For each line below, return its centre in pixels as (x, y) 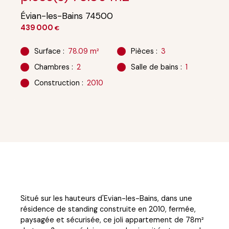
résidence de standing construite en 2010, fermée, (108, 209)
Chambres (52, 67)
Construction (57, 83)
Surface (47, 51)
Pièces (142, 51)
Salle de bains (154, 67)
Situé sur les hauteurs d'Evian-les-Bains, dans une (106, 198)
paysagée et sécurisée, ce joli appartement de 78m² (112, 220)
